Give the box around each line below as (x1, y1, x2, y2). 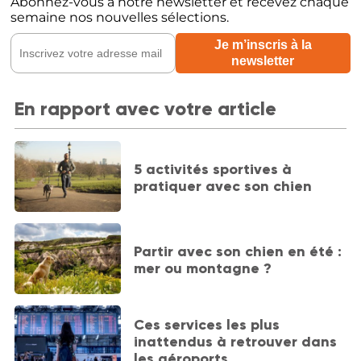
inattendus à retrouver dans (134, 333, 338, 351)
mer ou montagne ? (134, 259, 272, 277)
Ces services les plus (134, 316, 280, 334)
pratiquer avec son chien (134, 176, 313, 195)
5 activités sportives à (134, 160, 293, 178)
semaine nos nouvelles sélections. (10, 10, 230, 26)
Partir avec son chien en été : (134, 242, 342, 260)
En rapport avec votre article (14, 97, 276, 121)
